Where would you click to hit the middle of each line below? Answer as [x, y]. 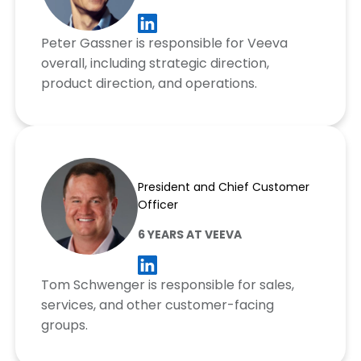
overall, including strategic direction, [155, 64]
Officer [158, 205]
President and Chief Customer [223, 187]
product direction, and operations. [149, 84]
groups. [64, 326]
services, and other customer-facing [157, 305]
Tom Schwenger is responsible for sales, [167, 285]
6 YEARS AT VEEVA [189, 235]
